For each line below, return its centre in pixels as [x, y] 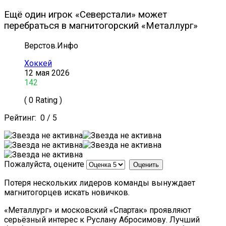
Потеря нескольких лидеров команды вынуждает [100, 183]
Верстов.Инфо [51, 46]
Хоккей [38, 64]
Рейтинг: [22, 118]
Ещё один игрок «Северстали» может [86, 15]
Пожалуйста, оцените [44, 164]
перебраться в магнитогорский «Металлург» [101, 26]
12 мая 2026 [47, 73]
